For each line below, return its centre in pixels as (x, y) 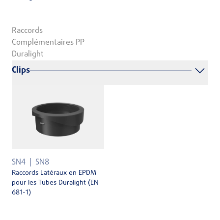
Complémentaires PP (48, 43)
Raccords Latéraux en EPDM (54, 173)
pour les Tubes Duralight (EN (55, 183)
